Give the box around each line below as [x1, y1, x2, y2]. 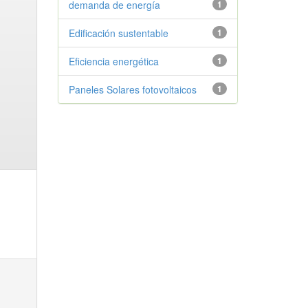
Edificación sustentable [68, 26, 168, 40]
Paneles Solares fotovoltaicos [68, 82, 197, 96]
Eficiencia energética [68, 54, 159, 68]
